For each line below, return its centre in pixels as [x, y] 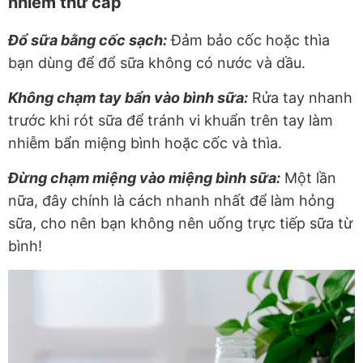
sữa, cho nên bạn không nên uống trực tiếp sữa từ [180, 223]
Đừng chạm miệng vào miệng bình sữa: [144, 177]
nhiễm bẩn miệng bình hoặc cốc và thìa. [145, 143]
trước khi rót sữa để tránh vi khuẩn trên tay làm [171, 120]
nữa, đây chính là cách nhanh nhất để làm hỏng [171, 200]
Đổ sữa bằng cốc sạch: [88, 40]
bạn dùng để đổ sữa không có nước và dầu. [157, 62]
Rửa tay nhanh [300, 97]
